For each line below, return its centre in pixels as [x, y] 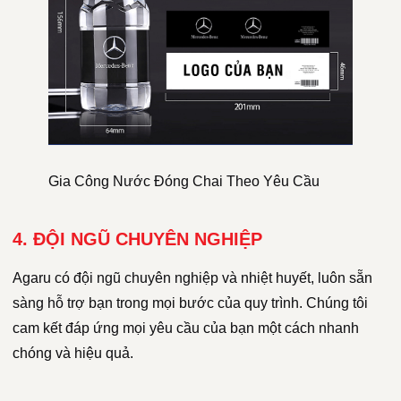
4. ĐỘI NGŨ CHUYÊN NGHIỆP [137, 239]
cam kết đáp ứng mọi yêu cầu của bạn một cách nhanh [186, 328]
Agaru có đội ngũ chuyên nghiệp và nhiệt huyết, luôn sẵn [192, 278]
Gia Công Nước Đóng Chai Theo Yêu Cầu [184, 182]
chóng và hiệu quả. [73, 354]
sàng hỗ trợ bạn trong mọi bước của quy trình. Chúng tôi [190, 303]
